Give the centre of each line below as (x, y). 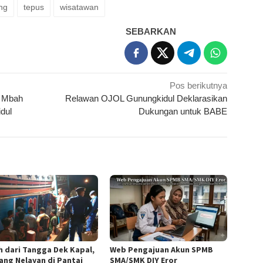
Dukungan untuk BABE (183, 112)
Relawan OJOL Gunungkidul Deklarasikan (146, 99)
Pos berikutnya (199, 86)
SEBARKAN (151, 32)
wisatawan (79, 7)
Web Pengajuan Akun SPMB (162, 250)
